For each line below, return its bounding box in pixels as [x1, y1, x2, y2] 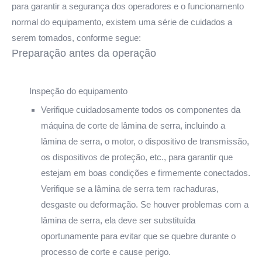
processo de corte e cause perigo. [41, 246, 171, 257]
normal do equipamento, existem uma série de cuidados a [12, 16, 232, 27]
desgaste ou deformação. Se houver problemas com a [41, 199, 249, 209]
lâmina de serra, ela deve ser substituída [41, 215, 195, 225]
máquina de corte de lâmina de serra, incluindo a [41, 120, 225, 130]
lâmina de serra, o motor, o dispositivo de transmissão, [41, 136, 249, 146]
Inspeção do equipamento [29, 85, 127, 96]
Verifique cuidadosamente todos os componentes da [41, 104, 240, 115]
